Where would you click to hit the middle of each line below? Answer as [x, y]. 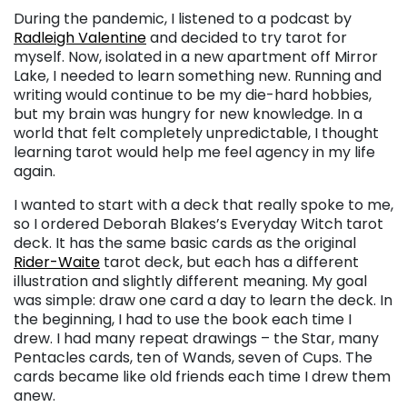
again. [35, 171]
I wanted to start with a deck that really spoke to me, [203, 204]
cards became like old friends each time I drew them [202, 376]
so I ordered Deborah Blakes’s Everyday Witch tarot [199, 223]
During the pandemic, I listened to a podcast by [183, 18]
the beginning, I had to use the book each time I [183, 319]
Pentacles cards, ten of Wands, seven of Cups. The [193, 357]
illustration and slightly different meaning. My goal [190, 281]
